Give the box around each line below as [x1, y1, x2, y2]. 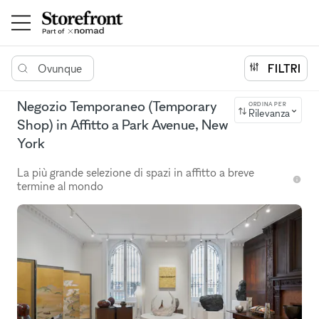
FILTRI [268, 61, 301, 75]
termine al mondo [17, 179, 103, 194]
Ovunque [38, 61, 82, 75]
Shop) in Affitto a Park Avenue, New [17, 116, 229, 133]
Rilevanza [249, 107, 290, 119]
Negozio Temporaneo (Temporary [17, 98, 217, 115]
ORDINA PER [249, 100, 287, 108]
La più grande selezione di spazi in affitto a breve [17, 165, 254, 180]
